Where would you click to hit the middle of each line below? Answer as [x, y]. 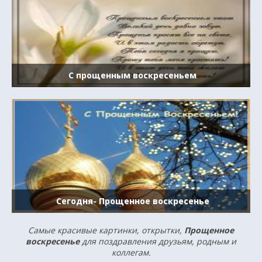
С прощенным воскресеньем [132, 75]
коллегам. [131, 252]
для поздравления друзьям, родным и [158, 241]
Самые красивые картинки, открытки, [106, 230]
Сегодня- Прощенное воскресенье [132, 201]
